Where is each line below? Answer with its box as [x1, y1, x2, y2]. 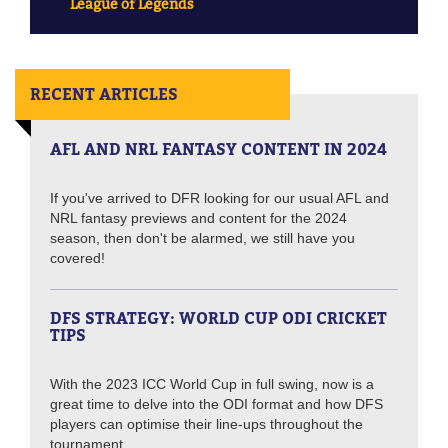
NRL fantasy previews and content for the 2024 [50, 210, 347, 227]
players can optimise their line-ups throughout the [50, 416, 363, 433]
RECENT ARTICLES [30, 84, 178, 105]
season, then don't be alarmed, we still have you [50, 230, 355, 247]
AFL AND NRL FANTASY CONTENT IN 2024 [50, 139, 387, 160]
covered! [50, 250, 105, 267]
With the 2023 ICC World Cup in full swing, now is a [50, 376, 374, 393]
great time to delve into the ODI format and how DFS [50, 396, 383, 413]
